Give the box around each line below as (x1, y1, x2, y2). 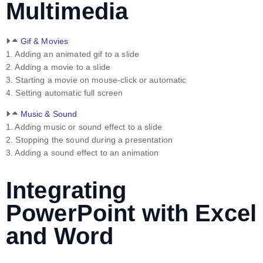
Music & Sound (20, 109, 77, 119)
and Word (6, 223, 114, 249)
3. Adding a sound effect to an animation (6, 148, 159, 158)
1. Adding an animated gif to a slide (6, 49, 140, 59)
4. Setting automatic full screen (6, 88, 123, 98)
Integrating (6, 177, 127, 204)
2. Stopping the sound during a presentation (6, 135, 173, 145)
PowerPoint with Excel (6, 200, 257, 227)
